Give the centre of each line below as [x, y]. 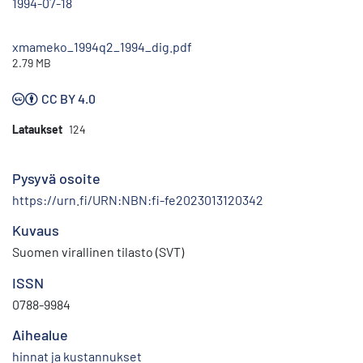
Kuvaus [36, 231]
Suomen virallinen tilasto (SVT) [98, 252]
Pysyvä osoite [56, 179]
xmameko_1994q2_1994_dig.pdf [102, 47]
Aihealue [40, 335]
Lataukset [37, 130]
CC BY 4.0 [68, 99]
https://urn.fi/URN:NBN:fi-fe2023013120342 [138, 200]
